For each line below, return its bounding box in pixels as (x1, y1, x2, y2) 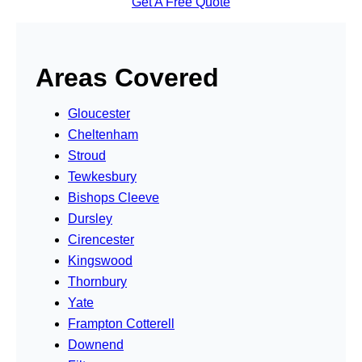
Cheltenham (68, 127, 138, 141)
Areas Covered (36, 62, 219, 92)
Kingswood (68, 253, 133, 267)
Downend (68, 337, 124, 351)
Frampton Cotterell (68, 316, 175, 330)
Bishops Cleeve (68, 190, 159, 204)
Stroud (68, 148, 106, 162)
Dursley (68, 211, 112, 225)
